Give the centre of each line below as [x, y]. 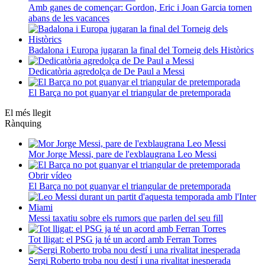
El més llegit [28, 112]
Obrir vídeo [50, 175]
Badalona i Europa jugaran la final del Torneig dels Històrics [141, 50]
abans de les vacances [69, 18]
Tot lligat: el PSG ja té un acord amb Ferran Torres [122, 239]
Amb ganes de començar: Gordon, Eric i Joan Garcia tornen [140, 7]
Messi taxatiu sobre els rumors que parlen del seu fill [126, 218]
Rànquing [23, 123]
